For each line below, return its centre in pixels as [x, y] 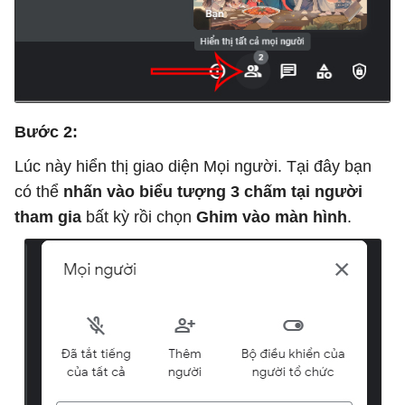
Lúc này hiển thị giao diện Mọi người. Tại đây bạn [193, 166]
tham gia [48, 217]
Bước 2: [46, 132]
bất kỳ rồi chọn [137, 217]
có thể [39, 191]
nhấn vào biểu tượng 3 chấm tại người [213, 191]
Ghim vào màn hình [269, 217]
